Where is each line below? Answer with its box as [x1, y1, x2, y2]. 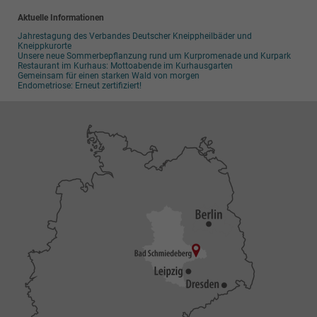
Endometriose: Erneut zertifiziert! [17, 81, 142, 91]
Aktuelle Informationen [17, 12, 104, 23]
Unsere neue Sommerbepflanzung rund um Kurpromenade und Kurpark [17, 51, 291, 62]
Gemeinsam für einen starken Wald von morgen [17, 71, 200, 81]
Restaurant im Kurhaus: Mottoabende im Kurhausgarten [17, 61, 233, 71]
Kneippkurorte [17, 41, 71, 52]
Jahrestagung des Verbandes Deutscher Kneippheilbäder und [17, 31, 252, 42]
